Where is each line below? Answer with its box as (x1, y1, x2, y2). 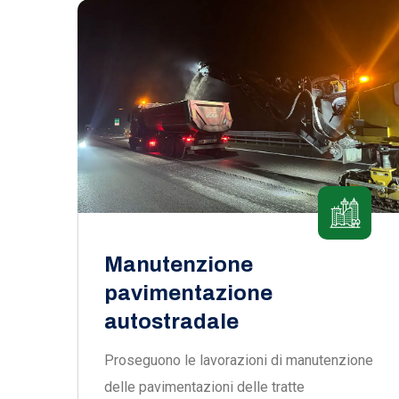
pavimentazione (104, 281, 273, 305)
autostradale (104, 310, 239, 333)
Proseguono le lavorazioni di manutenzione (104, 352, 373, 369)
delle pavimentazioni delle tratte (104, 379, 305, 395)
